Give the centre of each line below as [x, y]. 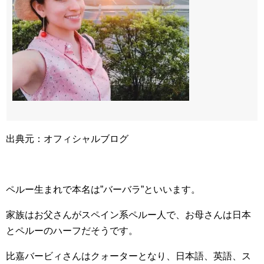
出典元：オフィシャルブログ [67, 139]
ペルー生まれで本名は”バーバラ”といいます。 [103, 189]
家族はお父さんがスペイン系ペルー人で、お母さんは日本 [128, 215]
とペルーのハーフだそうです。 [72, 231]
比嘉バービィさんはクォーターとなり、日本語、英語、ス [128, 256]
